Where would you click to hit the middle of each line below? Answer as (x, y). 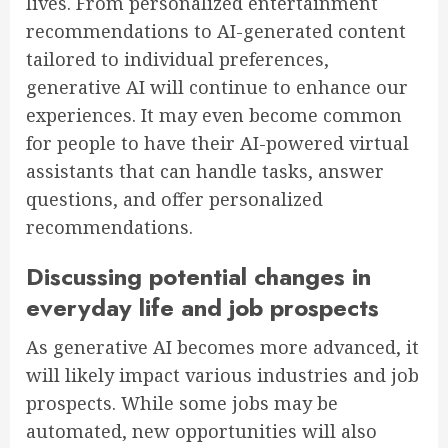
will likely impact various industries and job (222, 375)
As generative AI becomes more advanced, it (222, 347)
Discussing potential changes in (198, 277)
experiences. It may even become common (214, 115)
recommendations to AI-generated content (216, 31)
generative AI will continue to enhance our (217, 87)
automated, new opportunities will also (201, 431)
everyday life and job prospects (202, 308)
